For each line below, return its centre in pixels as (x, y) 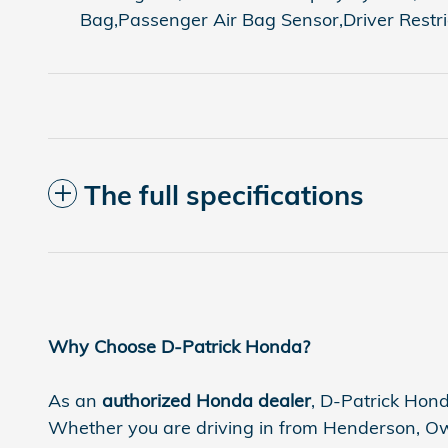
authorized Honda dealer (206, 400)
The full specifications (224, 194)
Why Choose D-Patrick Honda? (179, 346)
